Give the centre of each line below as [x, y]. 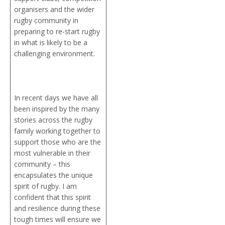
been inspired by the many [57, 108]
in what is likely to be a [51, 42]
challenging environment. [55, 53]
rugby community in [46, 20]
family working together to [57, 131]
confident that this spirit [52, 197]
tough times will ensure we [58, 219]
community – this [42, 164]
